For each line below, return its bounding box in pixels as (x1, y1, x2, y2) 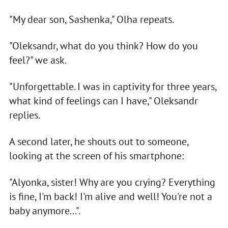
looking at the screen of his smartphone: (9, 149, 184, 162)
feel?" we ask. (9, 53, 67, 67)
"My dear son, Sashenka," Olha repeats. (9, 12, 174, 26)
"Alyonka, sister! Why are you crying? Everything (9, 175, 215, 189)
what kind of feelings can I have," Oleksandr (9, 94, 198, 107)
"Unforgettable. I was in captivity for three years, (9, 79, 216, 93)
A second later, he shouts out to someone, (9, 134, 188, 148)
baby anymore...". (9, 204, 80, 217)
